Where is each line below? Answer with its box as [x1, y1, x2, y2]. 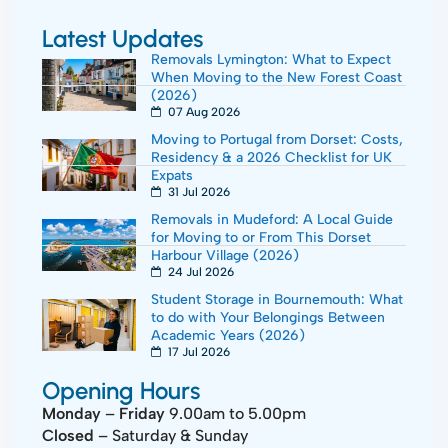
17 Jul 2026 [165, 345, 230, 359]
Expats [151, 167, 193, 184]
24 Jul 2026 [165, 265, 234, 279]
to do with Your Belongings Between [151, 309, 385, 326]
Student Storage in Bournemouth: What [151, 291, 403, 308]
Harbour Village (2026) [151, 247, 299, 264]
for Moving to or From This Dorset [151, 229, 371, 246]
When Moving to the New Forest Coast [151, 69, 402, 86]
